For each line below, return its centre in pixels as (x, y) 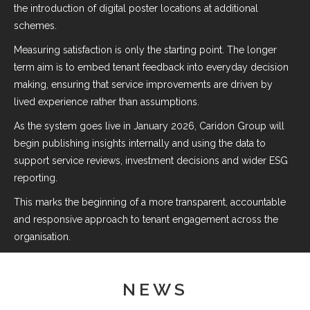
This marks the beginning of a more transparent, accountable (150, 202)
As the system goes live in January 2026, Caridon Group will (149, 126)
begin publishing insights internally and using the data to (140, 143)
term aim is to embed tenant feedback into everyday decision (151, 67)
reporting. (36, 178)
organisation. (42, 237)
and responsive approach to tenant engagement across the (146, 219)
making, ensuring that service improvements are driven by (143, 84)
